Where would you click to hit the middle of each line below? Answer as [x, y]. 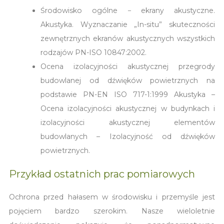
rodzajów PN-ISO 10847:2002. [93, 52]
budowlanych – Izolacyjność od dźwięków [128, 136]
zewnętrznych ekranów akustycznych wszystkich [128, 38]
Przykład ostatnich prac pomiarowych [102, 174]
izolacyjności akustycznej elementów [128, 122]
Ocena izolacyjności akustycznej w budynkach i [128, 108]
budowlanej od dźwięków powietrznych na [128, 80]
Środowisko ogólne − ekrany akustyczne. [128, 10]
